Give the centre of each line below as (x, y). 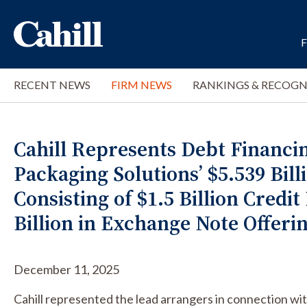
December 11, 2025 (66, 269)
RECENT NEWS (52, 85)
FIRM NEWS (142, 85)
